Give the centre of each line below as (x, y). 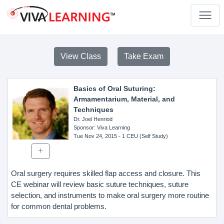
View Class (81, 56)
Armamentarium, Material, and (124, 99)
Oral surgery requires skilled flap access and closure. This (106, 173)
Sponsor (83, 127)
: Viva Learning (112, 127)
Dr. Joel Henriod (93, 119)
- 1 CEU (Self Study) (142, 136)
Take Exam (144, 56)
